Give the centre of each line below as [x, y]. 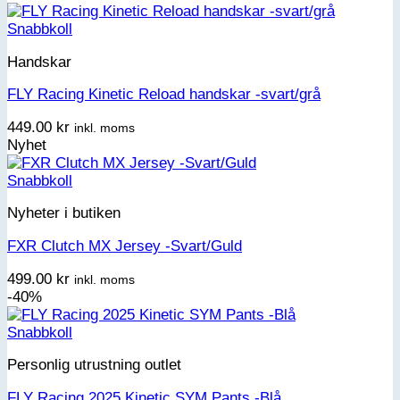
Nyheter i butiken [64, 213]
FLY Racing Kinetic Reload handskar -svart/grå [164, 95]
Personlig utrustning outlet [94, 365]
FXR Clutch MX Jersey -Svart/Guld [125, 246]
